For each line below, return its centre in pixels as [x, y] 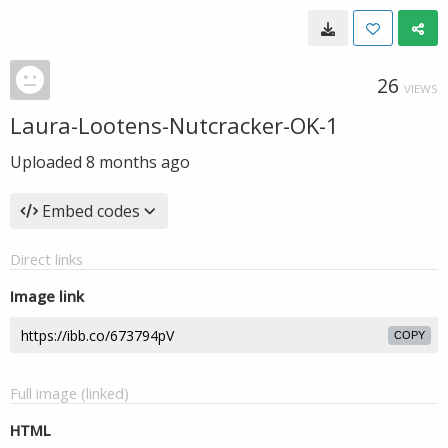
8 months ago [138, 162]
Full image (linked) [69, 393]
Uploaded [48, 162]
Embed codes [91, 211]
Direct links [46, 259]
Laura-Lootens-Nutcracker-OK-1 [174, 125]
